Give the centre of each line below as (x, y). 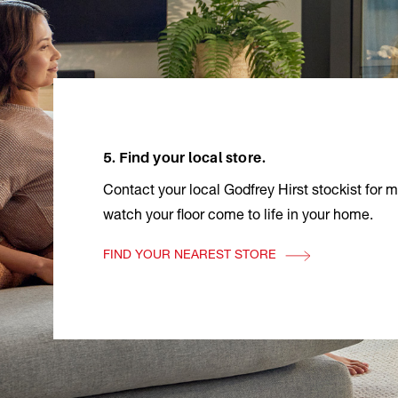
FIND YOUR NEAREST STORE (190, 255)
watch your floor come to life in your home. (238, 216)
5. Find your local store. (184, 157)
